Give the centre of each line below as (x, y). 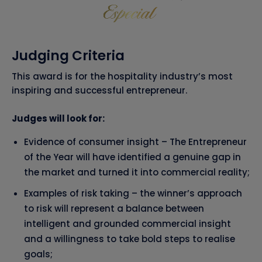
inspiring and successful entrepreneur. (99, 91)
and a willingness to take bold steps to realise (130, 239)
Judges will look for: (58, 119)
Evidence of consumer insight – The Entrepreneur (135, 142)
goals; (38, 254)
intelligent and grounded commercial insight (127, 224)
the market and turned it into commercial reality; (137, 173)
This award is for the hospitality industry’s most (122, 77)
